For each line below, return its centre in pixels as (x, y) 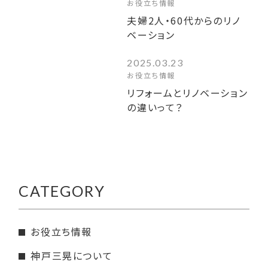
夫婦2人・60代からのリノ (184, 20)
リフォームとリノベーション (188, 93)
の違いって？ (155, 107)
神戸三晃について (72, 256)
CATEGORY (62, 191)
